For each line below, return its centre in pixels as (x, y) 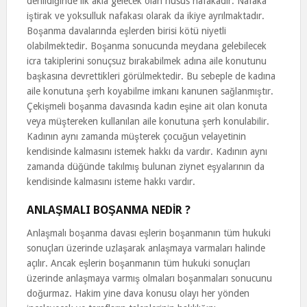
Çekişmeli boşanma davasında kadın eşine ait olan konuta (147, 106)
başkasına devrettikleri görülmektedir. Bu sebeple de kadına (151, 76)
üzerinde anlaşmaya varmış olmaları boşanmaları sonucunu (149, 278)
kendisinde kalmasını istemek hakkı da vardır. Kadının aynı (147, 151)
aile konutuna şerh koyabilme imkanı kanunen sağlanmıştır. (150, 91)
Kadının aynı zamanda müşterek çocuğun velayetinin (136, 136)
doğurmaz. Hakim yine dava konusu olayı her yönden (138, 293)
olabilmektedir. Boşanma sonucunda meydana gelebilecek (146, 46)
